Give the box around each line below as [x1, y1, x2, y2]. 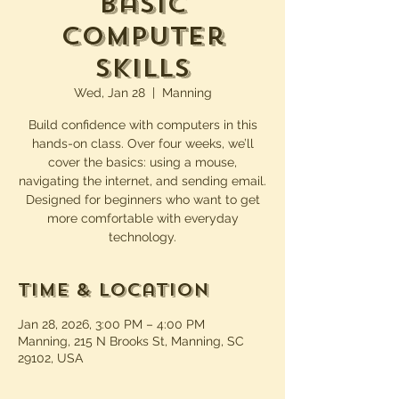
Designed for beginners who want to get [25, 192, 260, 207]
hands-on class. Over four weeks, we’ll [31, 136, 254, 151]
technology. [109, 230, 176, 244]
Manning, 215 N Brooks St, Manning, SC [18, 334, 244, 348]
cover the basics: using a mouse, [48, 155, 237, 169]
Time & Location [18, 278, 209, 302]
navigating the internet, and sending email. [19, 174, 266, 188]
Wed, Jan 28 [73, 85, 145, 100]
